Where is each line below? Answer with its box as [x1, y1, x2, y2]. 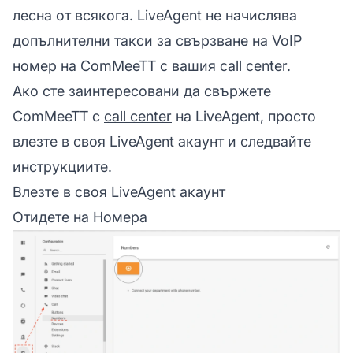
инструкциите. [13, 158, 112, 175]
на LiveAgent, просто [172, 107, 316, 124]
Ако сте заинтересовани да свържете [13, 82, 271, 99]
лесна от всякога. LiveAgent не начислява [13, 6, 297, 24]
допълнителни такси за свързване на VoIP [13, 32, 302, 49]
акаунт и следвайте [174, 132, 311, 150]
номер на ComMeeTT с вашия [13, 57, 220, 74]
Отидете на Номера [13, 208, 147, 225]
